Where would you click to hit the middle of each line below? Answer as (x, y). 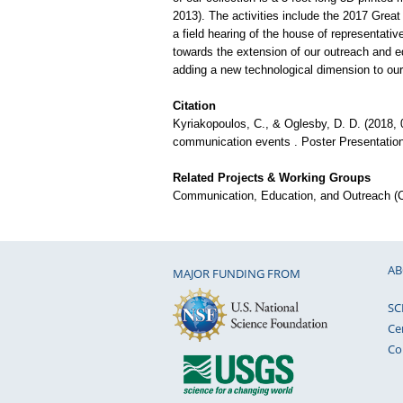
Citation (194, 106)
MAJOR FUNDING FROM (237, 274)
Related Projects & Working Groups (272, 178)
